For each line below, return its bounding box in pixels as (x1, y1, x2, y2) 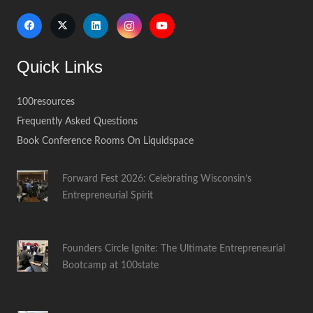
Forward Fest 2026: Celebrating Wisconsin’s (62, 173, 252, 184)
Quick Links (17, 57, 103, 76)
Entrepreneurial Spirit (62, 189, 153, 201)
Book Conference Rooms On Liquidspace (17, 135, 194, 146)
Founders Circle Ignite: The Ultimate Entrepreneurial (62, 243, 285, 254)
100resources (17, 96, 75, 107)
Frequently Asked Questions (17, 115, 138, 126)
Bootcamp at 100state (62, 260, 159, 271)
